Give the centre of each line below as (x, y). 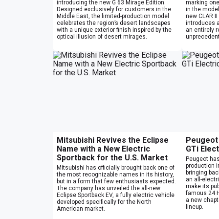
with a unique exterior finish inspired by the (114, 30)
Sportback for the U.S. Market (112, 157)
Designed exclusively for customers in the (114, 9)
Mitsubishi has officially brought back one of (116, 167)
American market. (81, 208)
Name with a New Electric (103, 149)
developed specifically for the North (104, 202)
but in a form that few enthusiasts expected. (116, 181)
